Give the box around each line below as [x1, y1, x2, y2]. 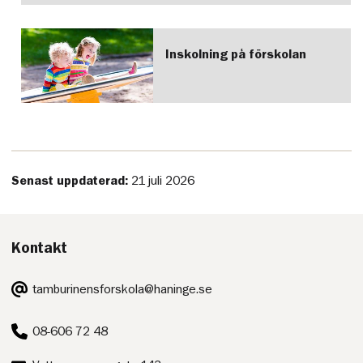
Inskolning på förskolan [164, 48, 306, 62]
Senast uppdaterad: [11, 174, 132, 188]
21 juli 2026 [131, 174, 195, 188]
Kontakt [11, 239, 68, 255]
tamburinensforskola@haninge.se [32, 282, 213, 296]
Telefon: [11, 315, 56, 329]
